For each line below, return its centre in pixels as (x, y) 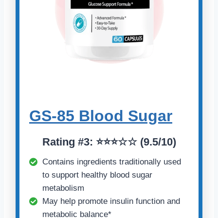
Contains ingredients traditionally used (112, 162)
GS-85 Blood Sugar (101, 116)
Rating (60, 142)
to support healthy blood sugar (97, 175)
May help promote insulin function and (111, 201)
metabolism (63, 188)
